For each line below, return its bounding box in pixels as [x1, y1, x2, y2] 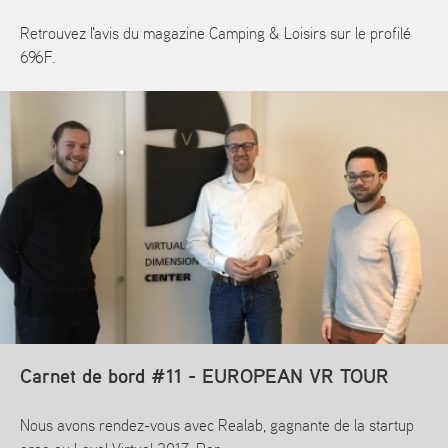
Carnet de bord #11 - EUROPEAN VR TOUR [20, 367, 389, 388]
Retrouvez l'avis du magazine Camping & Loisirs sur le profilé [20, 26, 411, 42]
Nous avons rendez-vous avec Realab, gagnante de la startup [20, 419, 414, 435]
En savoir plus [30, 105, 116, 120]
